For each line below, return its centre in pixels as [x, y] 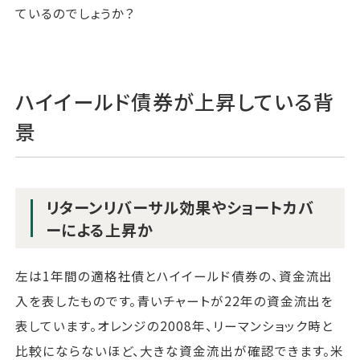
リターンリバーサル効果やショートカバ [180, 207]
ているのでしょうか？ [76, 12]
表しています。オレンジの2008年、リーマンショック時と [175, 326]
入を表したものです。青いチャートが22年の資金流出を [175, 301]
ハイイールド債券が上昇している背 [175, 102]
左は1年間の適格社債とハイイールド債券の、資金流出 [174, 276]
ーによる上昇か [100, 229]
